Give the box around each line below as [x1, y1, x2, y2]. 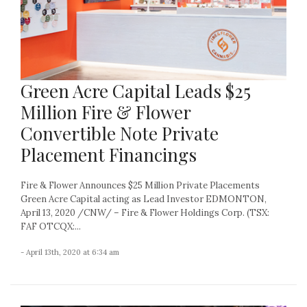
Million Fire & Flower [21, 100, 191, 125]
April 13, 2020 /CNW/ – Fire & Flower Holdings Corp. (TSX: [21, 207, 269, 219]
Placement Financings [21, 143, 197, 167]
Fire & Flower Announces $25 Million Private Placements [21, 180, 260, 192]
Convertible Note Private [21, 121, 219, 146]
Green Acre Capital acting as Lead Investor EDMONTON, [21, 193, 267, 206]
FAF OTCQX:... [21, 221, 81, 233]
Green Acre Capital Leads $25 [21, 79, 251, 103]
